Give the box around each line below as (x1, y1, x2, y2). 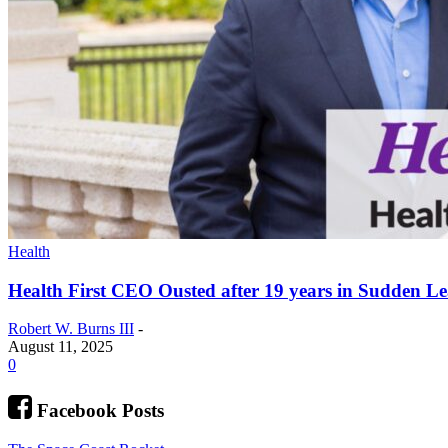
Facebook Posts (37, 400, 164, 422)
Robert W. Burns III (8, 320, 134, 338)
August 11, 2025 (8, 338, 113, 356)
